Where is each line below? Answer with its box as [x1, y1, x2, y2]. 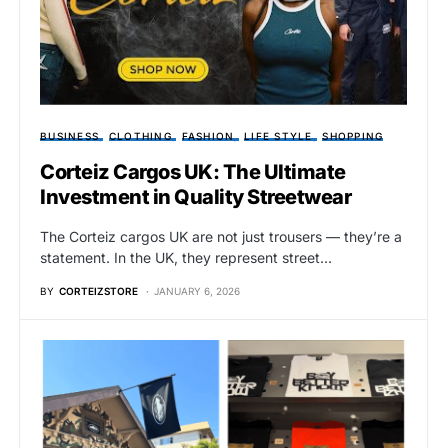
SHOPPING [322, 129, 384, 142]
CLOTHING [108, 129, 172, 142]
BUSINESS [40, 129, 99, 142]
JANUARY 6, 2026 [154, 284, 240, 297]
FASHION [181, 129, 235, 142]
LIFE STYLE [244, 129, 313, 142]
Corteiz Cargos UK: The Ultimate [40, 159, 346, 184]
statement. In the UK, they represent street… [40, 248, 332, 266]
